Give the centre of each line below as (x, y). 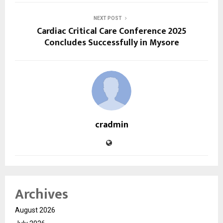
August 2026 (35, 210)
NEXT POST (108, 18)
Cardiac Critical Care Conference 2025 (111, 31)
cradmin (111, 125)
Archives (42, 194)
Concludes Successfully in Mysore (111, 43)
